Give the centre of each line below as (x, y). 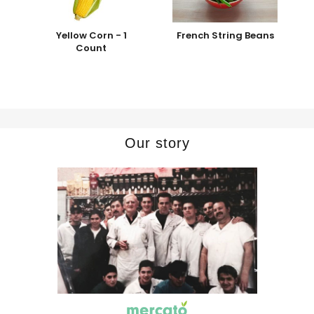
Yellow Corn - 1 (91, 36)
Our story (157, 143)
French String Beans (225, 36)
